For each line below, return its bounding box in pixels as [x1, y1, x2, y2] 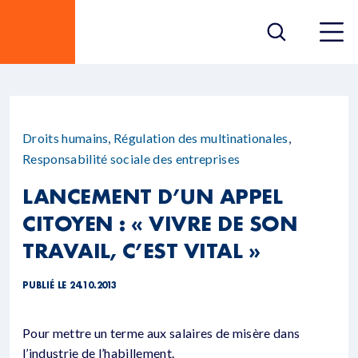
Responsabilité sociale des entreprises [22, 151, 241, 166]
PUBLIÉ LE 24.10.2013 [22, 280, 117, 291]
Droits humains [22, 130, 109, 145]
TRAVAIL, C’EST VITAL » [22, 237, 261, 263]
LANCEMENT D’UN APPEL [22, 183, 283, 209]
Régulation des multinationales [113, 130, 288, 145]
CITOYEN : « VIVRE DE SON [22, 210, 298, 236]
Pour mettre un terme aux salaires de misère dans [22, 325, 300, 340]
